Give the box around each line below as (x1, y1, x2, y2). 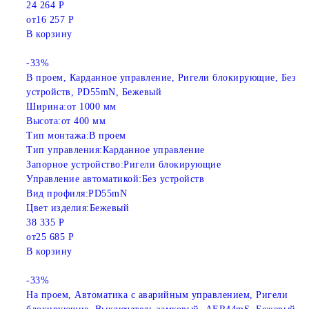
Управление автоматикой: (26, 174, 142, 185)
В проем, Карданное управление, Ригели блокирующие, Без (26, 72, 296, 83)
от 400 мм (61, 116, 106, 127)
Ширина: (26, 101, 67, 112)
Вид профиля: (26, 188, 88, 199)
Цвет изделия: (26, 203, 90, 214)
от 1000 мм (66, 101, 117, 112)
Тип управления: (26, 145, 103, 156)
